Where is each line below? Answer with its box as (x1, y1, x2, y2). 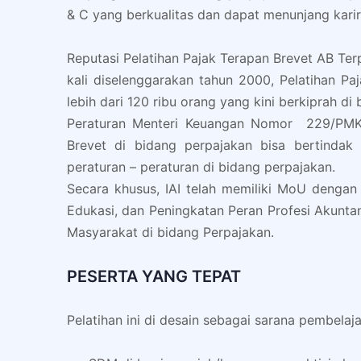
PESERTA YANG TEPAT (67, 267, 241, 286)
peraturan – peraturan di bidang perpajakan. (67, 159, 335, 175)
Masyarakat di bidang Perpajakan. (67, 224, 274, 240)
